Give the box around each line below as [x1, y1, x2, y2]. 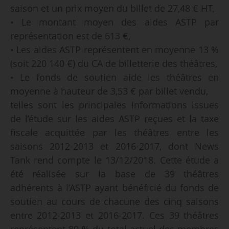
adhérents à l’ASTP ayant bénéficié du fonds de [10, 181, 219, 194]
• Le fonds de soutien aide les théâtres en [10, 71, 219, 83]
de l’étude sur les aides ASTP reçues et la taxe [10, 112, 219, 125]
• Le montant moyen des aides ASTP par [10, 15, 219, 28]
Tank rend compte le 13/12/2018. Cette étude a [10, 153, 219, 166]
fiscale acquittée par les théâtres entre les [10, 126, 219, 139]
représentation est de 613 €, [10, 29, 130, 42]
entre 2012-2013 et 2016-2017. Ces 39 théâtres [10, 209, 219, 221]
